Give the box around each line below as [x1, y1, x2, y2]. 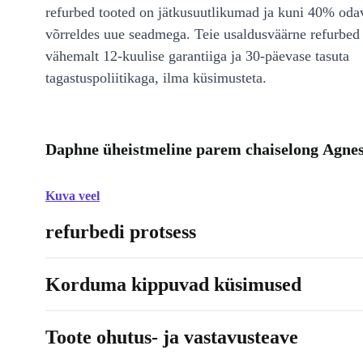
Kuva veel [45, 189, 100, 203]
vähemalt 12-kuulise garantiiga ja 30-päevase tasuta [45, 48, 349, 64]
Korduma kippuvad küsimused [45, 274, 301, 295]
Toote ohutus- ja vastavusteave [45, 327, 298, 348]
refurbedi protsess [45, 221, 196, 242]
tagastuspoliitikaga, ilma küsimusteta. [45, 70, 267, 86]
